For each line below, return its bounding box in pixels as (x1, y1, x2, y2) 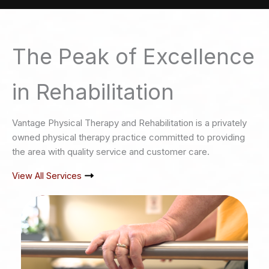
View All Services (12, 170, 82, 181)
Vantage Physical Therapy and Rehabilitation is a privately (12, 117, 247, 129)
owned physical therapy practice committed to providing (12, 131, 245, 144)
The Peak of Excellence (12, 43, 255, 70)
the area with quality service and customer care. (12, 146, 210, 158)
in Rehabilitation (12, 79, 174, 106)
